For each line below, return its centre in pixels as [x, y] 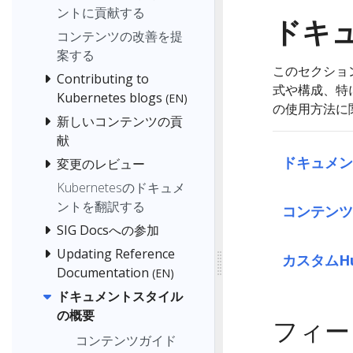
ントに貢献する [101, 13]
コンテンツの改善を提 [120, 37]
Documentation [103, 273]
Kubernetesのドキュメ [121, 188]
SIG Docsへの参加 [108, 230]
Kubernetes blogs [110, 98]
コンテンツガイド [126, 340]
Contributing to [103, 79]
